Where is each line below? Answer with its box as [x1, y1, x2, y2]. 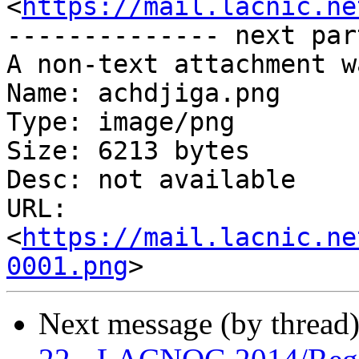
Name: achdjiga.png [6, 79, 280, 108]
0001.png [6, 252, 128, 281]
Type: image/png [6, 107, 235, 137]
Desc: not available [6, 165, 296, 195]
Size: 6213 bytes [6, 136, 250, 166]
